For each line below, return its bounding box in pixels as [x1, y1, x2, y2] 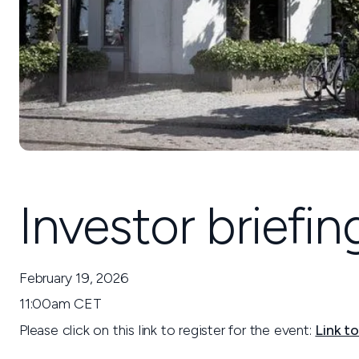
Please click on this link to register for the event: [19, 321, 316, 339]
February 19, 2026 [19, 269, 128, 287]
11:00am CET [19, 295, 102, 313]
